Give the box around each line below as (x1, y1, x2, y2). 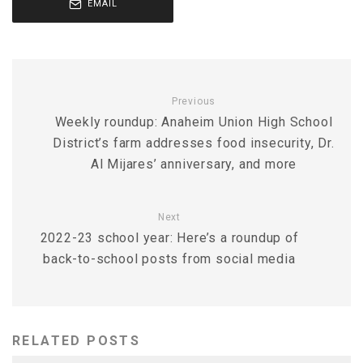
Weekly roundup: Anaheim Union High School (54, 113, 333, 130)
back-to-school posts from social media (43, 250, 296, 267)
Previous (171, 95, 216, 107)
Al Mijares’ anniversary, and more (90, 156, 297, 172)
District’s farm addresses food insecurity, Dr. (53, 135, 335, 151)
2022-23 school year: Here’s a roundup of (40, 229, 299, 246)
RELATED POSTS (12, 332, 141, 348)
